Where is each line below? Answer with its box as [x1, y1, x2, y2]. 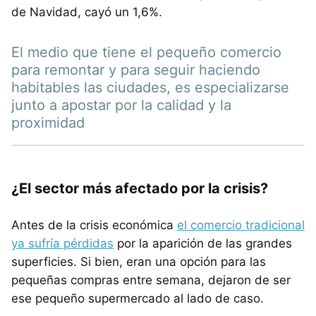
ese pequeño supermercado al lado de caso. [11, 291, 264, 305]
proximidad [11, 114, 85, 131]
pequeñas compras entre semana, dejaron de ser [11, 272, 291, 287]
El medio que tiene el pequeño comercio [11, 43, 281, 61]
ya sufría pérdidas [11, 236, 114, 250]
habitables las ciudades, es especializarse [11, 78, 289, 96]
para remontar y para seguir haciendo [11, 61, 260, 78]
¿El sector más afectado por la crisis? [11, 179, 268, 197]
